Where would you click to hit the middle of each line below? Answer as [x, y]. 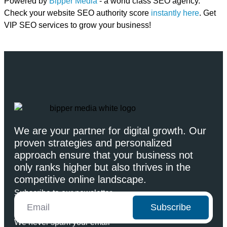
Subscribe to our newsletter [63, 193]
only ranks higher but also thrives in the [102, 167]
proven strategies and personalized [93, 143]
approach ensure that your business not [104, 155]
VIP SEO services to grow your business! [78, 25]
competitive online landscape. [80, 179]
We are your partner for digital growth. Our [110, 130]
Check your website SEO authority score [78, 13]
